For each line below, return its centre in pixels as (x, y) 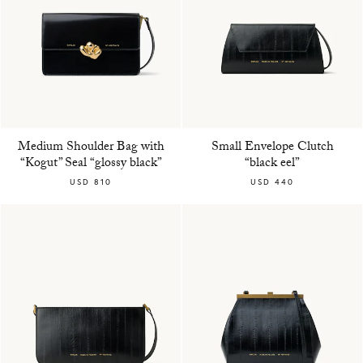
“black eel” (272, 164)
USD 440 (272, 181)
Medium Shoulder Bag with (91, 147)
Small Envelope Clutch (272, 147)
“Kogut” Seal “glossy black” (91, 164)
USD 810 (91, 181)
